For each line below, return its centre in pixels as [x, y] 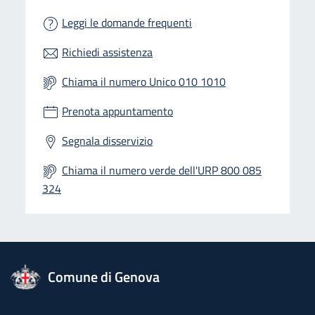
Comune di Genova [104, 276]
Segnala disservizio [107, 141]
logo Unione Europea [56, 272]
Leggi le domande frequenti [127, 23]
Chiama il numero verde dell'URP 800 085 [162, 171]
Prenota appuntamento [117, 111]
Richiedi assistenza [107, 52]
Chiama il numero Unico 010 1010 [144, 82]
